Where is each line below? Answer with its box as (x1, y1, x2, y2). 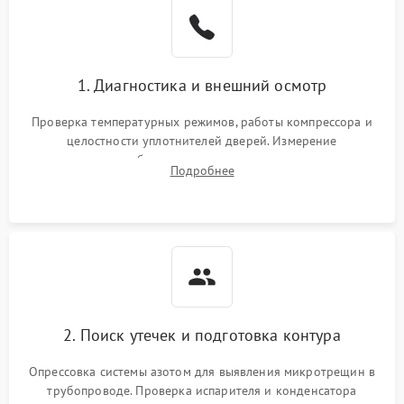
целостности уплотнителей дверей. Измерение (67, 132, 337, 149)
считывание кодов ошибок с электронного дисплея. (51, 170, 353, 187)
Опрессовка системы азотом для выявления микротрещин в (29, 363, 375, 380)
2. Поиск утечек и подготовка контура (63, 324, 341, 345)
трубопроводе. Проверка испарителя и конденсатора (47, 381, 357, 399)
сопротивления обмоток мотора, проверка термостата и (39, 151, 365, 168)
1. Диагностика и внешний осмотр (77, 74, 327, 96)
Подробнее (170, 161, 234, 179)
